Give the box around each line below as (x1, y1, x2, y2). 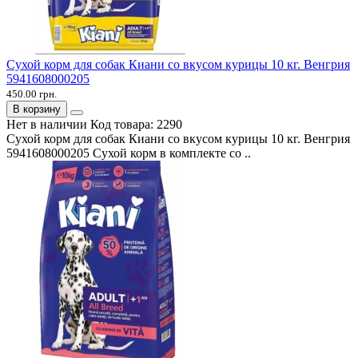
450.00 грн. (6, 87, 57, 100)
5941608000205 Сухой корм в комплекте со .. (6, 145, 251, 160)
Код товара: (90, 117, 157, 131)
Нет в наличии (6, 117, 87, 131)
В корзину (13, 102, 61, 115)
